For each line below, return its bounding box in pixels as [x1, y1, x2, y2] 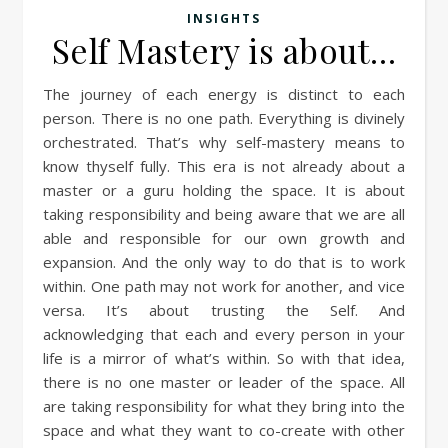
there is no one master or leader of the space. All [43, 372, 405, 392]
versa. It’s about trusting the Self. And [43, 300, 405, 320]
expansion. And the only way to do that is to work [43, 252, 405, 272]
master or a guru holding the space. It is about [43, 180, 405, 200]
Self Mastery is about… [51, 28, 397, 72]
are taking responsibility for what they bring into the [43, 396, 405, 416]
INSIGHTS [187, 10, 261, 27]
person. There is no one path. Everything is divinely [43, 108, 405, 128]
